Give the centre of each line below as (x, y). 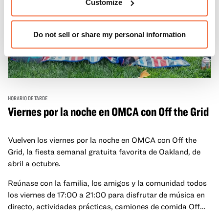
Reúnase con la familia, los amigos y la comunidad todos (107, 183)
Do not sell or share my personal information (109, 34)
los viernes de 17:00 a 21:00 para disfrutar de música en (106, 195)
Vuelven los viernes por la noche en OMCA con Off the (102, 140)
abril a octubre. (34, 164)
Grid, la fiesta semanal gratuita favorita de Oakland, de (104, 152)
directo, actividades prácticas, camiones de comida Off (104, 207)
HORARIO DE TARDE (28, 98)
